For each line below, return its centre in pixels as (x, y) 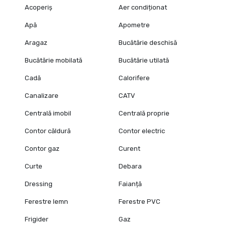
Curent (130, 148)
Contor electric (142, 131)
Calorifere (134, 78)
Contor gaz (42, 148)
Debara (130, 166)
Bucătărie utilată (144, 60)
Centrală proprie (144, 113)
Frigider (36, 219)
